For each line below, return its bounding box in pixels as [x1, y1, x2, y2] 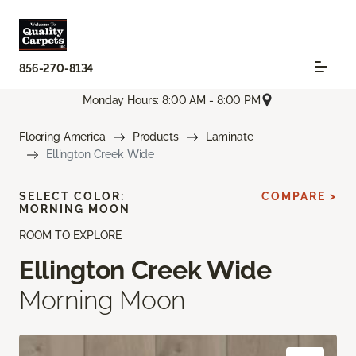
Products [132, 130, 179, 144]
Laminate [205, 130, 253, 144]
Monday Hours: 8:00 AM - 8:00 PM [83, 93, 261, 106]
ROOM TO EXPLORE [19, 229, 122, 242]
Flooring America [19, 130, 106, 144]
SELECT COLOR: [19, 190, 125, 203]
